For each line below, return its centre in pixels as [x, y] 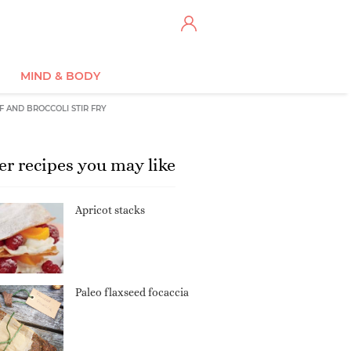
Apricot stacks [110, 210]
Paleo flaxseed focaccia [132, 292]
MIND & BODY [60, 76]
